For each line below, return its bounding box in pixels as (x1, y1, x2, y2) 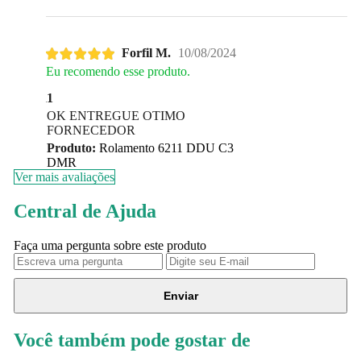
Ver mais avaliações (14, 170, 114, 185)
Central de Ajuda (13, 201, 156, 222)
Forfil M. (121, 46, 171, 60)
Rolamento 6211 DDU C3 (95, 141, 234, 156)
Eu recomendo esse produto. (45, 64, 190, 79)
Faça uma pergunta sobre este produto (13, 238, 206, 252)
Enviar (163, 288, 198, 302)
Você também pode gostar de (13, 329, 251, 351)
